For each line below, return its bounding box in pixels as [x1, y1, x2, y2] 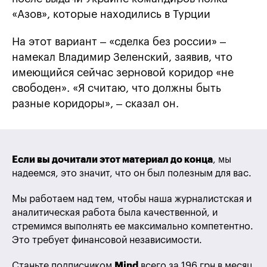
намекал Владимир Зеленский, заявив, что [12, 52, 232, 63]
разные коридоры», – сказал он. [12, 98, 179, 110]
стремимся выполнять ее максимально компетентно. [12, 222, 253, 232]
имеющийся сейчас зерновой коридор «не [12, 67, 234, 79]
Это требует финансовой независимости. [12, 235, 202, 246]
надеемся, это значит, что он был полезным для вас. [12, 169, 252, 179]
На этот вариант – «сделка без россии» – [12, 36, 226, 48]
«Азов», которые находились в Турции [12, 9, 210, 20]
